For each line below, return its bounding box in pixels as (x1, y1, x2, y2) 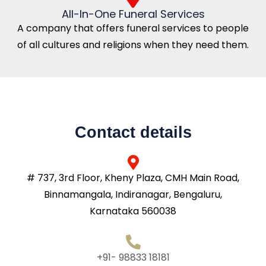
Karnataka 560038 (90, 204, 176, 218)
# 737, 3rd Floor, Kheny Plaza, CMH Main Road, (27, 170, 239, 185)
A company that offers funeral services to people (17, 21, 249, 35)
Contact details (74, 123, 192, 141)
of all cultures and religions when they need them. (17, 37, 249, 52)
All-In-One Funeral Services (61, 6, 205, 21)
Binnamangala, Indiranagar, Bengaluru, (44, 187, 222, 201)
